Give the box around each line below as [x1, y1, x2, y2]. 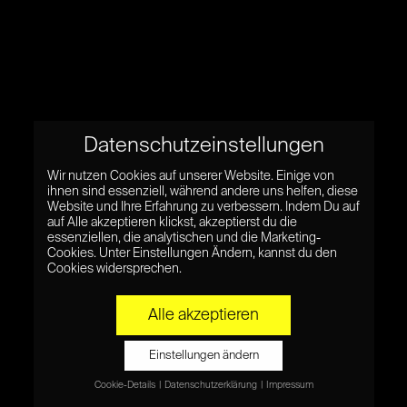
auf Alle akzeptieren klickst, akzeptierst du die [46, 216, 297, 230]
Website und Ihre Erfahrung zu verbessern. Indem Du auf [46, 201, 360, 214]
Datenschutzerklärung [164, 381, 259, 390]
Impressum [265, 381, 313, 390]
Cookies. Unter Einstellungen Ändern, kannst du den [46, 247, 337, 261]
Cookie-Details [94, 381, 157, 390]
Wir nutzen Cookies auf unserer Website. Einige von [46, 170, 334, 184]
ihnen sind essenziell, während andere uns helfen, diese [46, 185, 358, 199]
